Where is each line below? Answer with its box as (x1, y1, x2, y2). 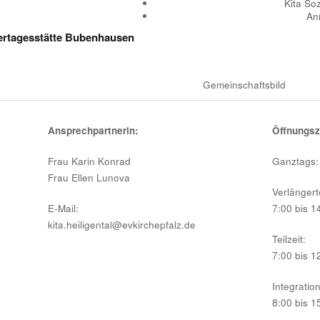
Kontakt (63, 256, 102, 270)
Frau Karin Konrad (48, 154, 131, 168)
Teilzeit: (271, 232, 306, 246)
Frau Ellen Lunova (48, 171, 131, 184)
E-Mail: (48, 201, 79, 215)
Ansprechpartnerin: (48, 124, 139, 137)
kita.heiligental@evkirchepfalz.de (48, 218, 196, 231)
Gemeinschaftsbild (202, 78, 286, 91)
